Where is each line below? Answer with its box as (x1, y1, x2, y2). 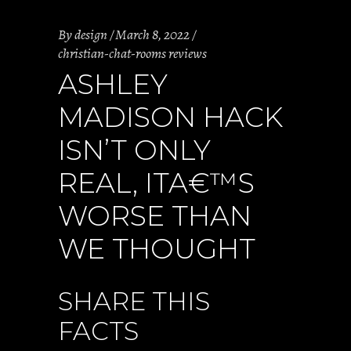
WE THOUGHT (58, 232, 255, 266)
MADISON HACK (58, 100, 283, 134)
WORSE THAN (58, 199, 251, 233)
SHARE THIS (58, 286, 210, 317)
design (74, 25, 107, 44)
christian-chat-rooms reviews (58, 44, 207, 63)
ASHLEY (58, 67, 168, 101)
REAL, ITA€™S (58, 166, 255, 200)
